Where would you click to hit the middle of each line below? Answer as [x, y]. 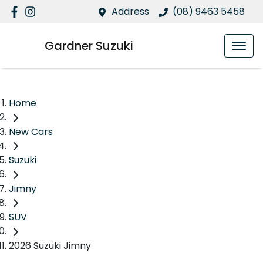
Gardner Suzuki [89, 46]
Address [130, 11]
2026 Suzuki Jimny [50, 246]
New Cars [31, 131]
